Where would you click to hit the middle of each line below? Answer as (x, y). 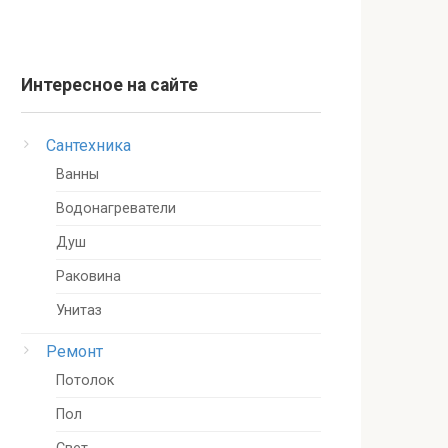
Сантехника (88, 145)
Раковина (88, 276)
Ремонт (74, 351)
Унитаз (79, 310)
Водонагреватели (116, 208)
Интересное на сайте (109, 85)
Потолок (85, 380)
